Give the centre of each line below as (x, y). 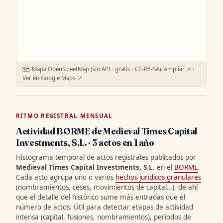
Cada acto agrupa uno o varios (66, 177)
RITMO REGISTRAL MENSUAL (64, 115)
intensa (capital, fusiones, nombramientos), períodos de (104, 217)
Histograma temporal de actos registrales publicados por (106, 157)
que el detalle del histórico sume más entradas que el (101, 197)
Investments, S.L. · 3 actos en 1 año (85, 142)
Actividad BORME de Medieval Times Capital (107, 131)
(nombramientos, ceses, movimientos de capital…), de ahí (107, 187)
